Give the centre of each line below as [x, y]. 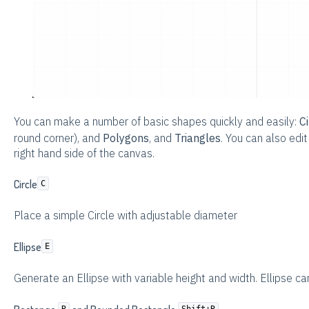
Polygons [126, 138]
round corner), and [58, 138]
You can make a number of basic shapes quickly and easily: [156, 121]
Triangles [197, 138]
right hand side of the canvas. [84, 153]
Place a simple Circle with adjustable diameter [125, 216]
